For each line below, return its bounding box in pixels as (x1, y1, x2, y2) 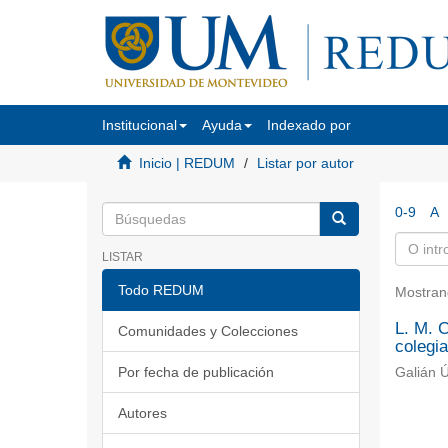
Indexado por (267, 117, 351, 133)
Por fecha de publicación (118, 364, 274, 380)
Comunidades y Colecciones (118, 323, 298, 339)
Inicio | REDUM (139, 155, 235, 171)
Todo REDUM (118, 282, 204, 298)
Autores (118, 405, 167, 421)
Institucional (102, 117, 177, 133)
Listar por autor (257, 155, 354, 171)
